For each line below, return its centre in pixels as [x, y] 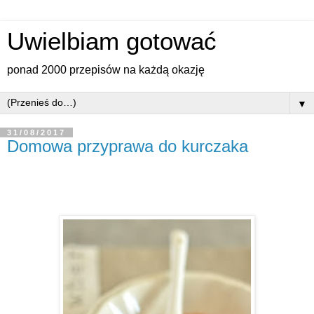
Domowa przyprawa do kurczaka [128, 146]
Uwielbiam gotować [112, 41]
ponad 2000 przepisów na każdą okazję [106, 70]
